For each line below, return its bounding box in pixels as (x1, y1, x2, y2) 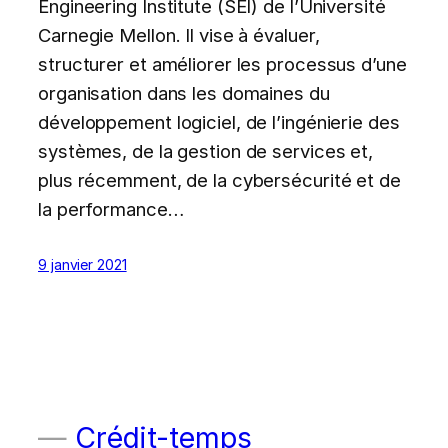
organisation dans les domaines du (38, 81, 330, 104)
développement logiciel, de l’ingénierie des (38, 110, 400, 133)
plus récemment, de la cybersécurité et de (38, 168, 401, 191)
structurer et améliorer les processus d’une (38, 52, 407, 75)
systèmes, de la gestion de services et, (38, 139, 374, 162)
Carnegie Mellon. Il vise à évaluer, (38, 23, 320, 46)
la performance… (38, 197, 184, 220)
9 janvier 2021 (38, 255, 127, 273)
